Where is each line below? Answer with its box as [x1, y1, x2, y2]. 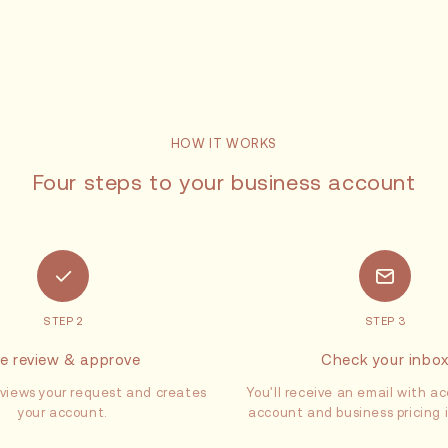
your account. [18, 405, 108, 420]
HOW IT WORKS [170, 136, 278, 151]
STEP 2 [43, 315, 83, 327]
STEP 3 [364, 315, 406, 327]
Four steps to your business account [32, 170, 416, 195]
